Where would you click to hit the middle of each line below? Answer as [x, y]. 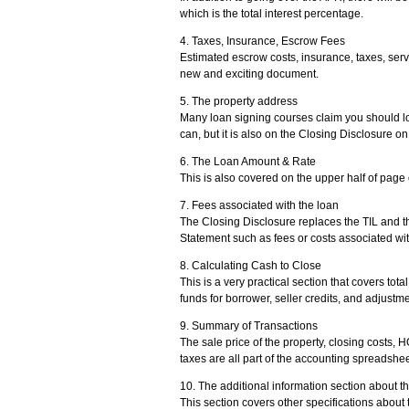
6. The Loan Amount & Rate [248, 162]
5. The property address [239, 101]
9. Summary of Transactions [249, 326]
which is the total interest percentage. [272, 14]
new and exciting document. [249, 74]
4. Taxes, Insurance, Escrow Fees [262, 41]
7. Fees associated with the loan [259, 205]
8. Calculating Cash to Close [251, 266]
